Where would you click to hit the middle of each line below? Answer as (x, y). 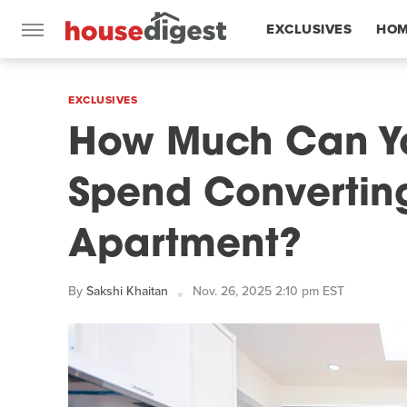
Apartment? (185, 247)
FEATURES (302, 87)
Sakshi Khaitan (127, 291)
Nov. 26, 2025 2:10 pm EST (268, 291)
